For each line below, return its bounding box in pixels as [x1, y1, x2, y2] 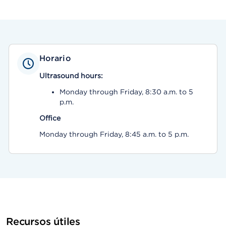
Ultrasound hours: [39, 72, 103, 80]
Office [39, 114, 61, 122]
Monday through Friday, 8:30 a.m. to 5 [59, 88, 193, 96]
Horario [39, 53, 71, 63]
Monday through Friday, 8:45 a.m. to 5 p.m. [39, 130, 189, 138]
